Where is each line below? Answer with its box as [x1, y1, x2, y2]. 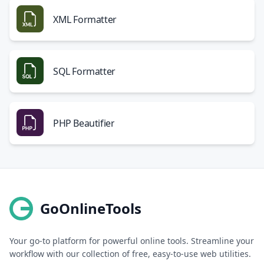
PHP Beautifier [53, 117, 115, 130]
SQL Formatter [53, 65, 115, 78]
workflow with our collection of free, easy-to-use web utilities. [9, 248, 251, 259]
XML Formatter [53, 13, 117, 26]
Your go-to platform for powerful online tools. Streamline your [9, 235, 254, 246]
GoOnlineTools [40, 199, 141, 218]
